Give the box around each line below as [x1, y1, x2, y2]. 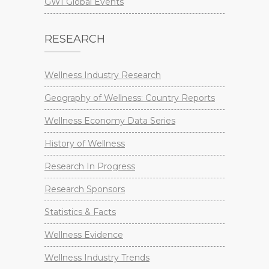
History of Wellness [44, 138, 125, 150]
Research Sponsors [44, 184, 125, 195]
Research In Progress [44, 161, 135, 172]
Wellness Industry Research [44, 70, 161, 81]
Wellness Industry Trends [44, 252, 150, 264]
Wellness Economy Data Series [44, 115, 175, 127]
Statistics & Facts [44, 207, 116, 218]
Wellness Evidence [44, 229, 123, 241]
